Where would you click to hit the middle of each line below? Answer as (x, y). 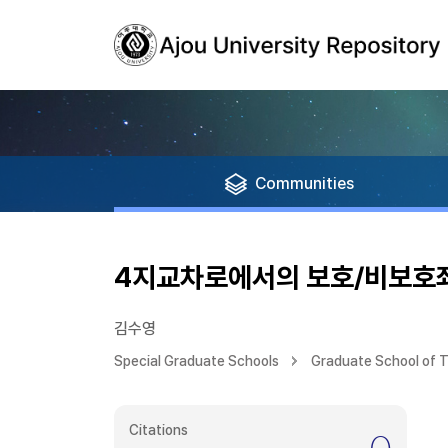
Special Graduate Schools (196, 361)
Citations (158, 430)
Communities (304, 183)
